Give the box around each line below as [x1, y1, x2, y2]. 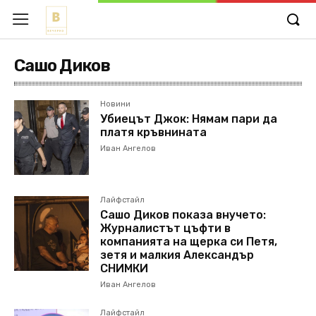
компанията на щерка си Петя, [100, 235, 278, 249]
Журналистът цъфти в [100, 221, 231, 236]
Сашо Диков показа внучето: [100, 208, 267, 222]
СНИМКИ [100, 262, 149, 276]
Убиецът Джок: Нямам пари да [100, 112, 278, 126]
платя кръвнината [100, 126, 207, 139]
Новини [100, 99, 131, 109]
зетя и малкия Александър [100, 248, 255, 262]
